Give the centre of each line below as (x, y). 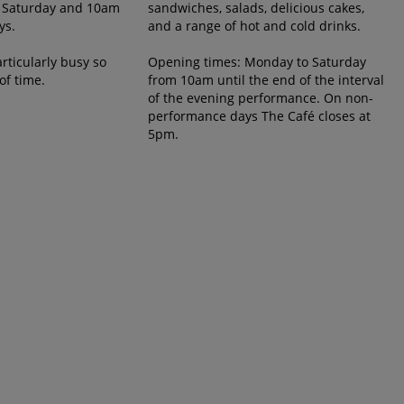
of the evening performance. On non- (261, 98)
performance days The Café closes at (260, 116)
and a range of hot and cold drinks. (255, 26)
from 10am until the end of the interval (266, 80)
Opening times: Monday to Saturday (257, 62)
